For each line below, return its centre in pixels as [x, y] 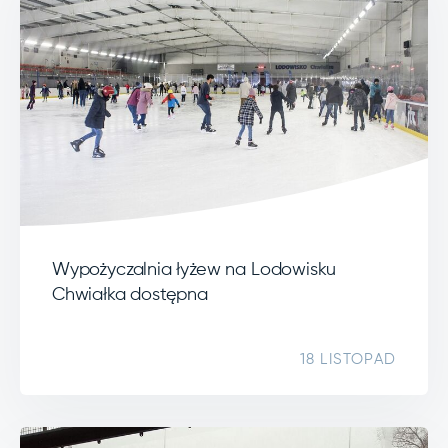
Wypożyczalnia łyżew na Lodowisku [194, 269]
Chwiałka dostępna [130, 294]
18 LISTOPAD [347, 359]
